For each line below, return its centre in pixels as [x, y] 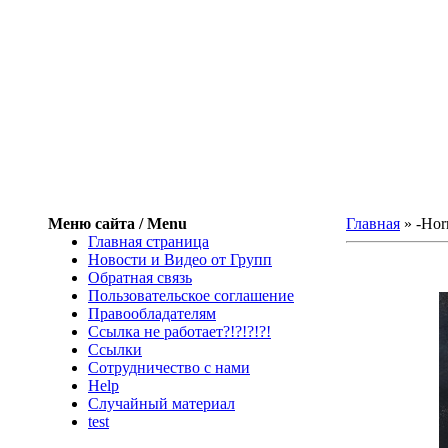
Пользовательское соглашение [191, 295]
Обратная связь [140, 277]
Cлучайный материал [161, 403]
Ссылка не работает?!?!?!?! [179, 331]
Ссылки [115, 349]
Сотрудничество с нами [169, 367]
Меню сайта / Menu [117, 223]
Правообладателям [152, 313]
